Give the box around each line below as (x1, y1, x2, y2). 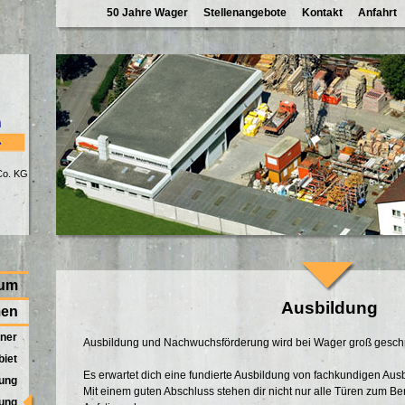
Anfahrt (358, 6, 397, 19)
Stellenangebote (203, 6, 287, 19)
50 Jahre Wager (107, 6, 188, 19)
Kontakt (302, 6, 343, 19)
